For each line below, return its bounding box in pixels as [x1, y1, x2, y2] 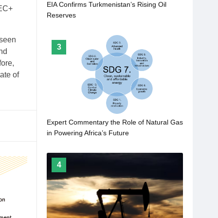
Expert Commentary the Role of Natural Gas [47, 118, 183, 127]
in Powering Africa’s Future [47, 129, 129, 137]
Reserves [47, 11, 76, 19]
